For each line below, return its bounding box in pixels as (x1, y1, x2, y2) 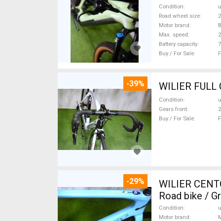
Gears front (159, 106, 187, 112)
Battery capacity (159, 40, 197, 47)
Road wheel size (159, 12, 200, 19)
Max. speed (159, 31, 188, 38)
